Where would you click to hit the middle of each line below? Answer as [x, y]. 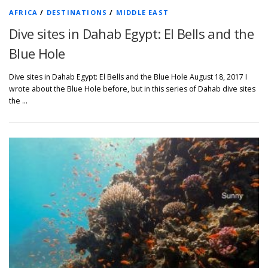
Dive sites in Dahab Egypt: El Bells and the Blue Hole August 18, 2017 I [128, 77]
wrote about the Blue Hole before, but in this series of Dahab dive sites [132, 89]
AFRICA [24, 12]
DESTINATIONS [77, 12]
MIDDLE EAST [142, 12]
